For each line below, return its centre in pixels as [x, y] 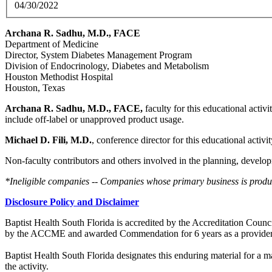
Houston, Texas [35, 88]
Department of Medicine [52, 44]
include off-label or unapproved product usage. [96, 120]
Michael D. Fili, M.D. [48, 140]
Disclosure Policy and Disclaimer [72, 202]
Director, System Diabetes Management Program [134, 55]
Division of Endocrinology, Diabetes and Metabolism [107, 66]
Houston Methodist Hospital [59, 77]
